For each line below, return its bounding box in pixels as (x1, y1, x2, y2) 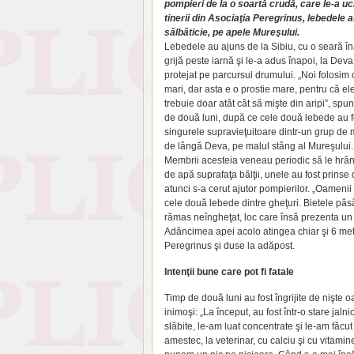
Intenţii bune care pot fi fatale (164, 266, 294, 277)
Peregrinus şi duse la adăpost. (164, 240, 295, 251)
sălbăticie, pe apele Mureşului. (164, 27, 299, 38)
